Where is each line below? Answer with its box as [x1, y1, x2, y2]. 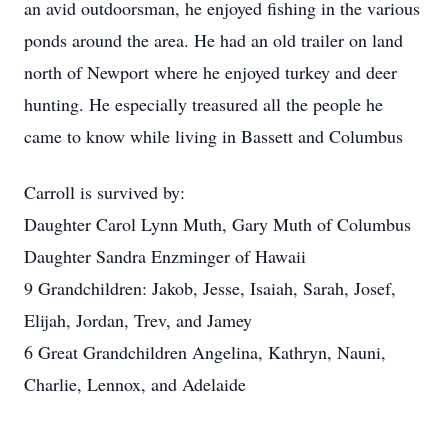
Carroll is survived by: [24, 180, 185, 204]
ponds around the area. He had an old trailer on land [24, 28, 403, 52]
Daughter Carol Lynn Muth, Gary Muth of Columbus [24, 212, 411, 236]
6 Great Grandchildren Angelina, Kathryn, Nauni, [24, 340, 386, 364]
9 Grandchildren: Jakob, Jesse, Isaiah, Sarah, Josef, [24, 276, 396, 300]
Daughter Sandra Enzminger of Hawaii [24, 244, 306, 268]
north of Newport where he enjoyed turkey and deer [24, 60, 397, 84]
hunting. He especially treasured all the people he [24, 92, 383, 116]
